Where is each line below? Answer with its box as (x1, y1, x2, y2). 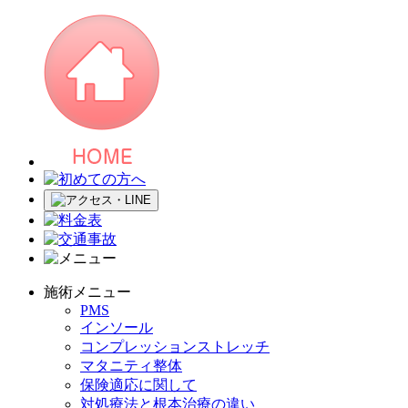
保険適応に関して (80, 377, 197, 393)
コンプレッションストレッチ (80, 339, 270, 354)
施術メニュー (44, 284, 131, 300)
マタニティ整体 (80, 358, 182, 373)
